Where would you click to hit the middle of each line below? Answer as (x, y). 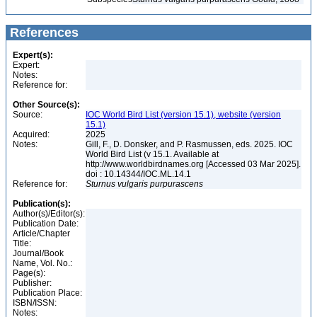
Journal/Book (38, 253)
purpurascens (177, 184)
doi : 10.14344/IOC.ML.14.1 (139, 174)
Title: (22, 243)
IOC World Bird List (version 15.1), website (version (183, 115)
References (42, 33)
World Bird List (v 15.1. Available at (152, 154)
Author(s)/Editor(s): (49, 214)
